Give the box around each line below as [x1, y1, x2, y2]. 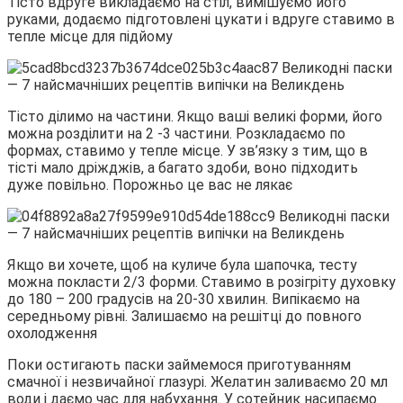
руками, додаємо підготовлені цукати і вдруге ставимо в [7, 11, 395, 29]
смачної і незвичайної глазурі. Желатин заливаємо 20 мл [7, 373, 388, 391]
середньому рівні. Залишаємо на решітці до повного [7, 308, 362, 326]
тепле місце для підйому [7, 28, 173, 46]
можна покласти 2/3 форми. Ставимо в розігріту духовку [7, 273, 396, 291]
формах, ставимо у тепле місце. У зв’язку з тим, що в [7, 142, 368, 160]
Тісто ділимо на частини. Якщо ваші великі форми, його [7, 108, 382, 126]
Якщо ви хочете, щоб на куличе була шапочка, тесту [7, 256, 357, 274]
